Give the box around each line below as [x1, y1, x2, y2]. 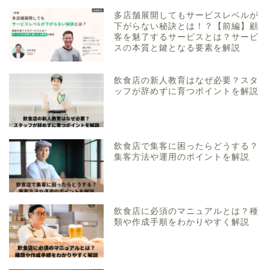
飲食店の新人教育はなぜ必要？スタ [114, 76, 259, 86]
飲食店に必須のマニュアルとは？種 [114, 206, 259, 216]
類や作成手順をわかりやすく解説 [114, 217, 250, 227]
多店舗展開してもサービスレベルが [114, 11, 259, 20]
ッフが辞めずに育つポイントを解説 [114, 87, 259, 96]
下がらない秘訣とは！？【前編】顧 [114, 22, 259, 31]
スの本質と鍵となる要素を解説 [114, 43, 241, 53]
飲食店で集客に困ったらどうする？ [114, 141, 259, 151]
